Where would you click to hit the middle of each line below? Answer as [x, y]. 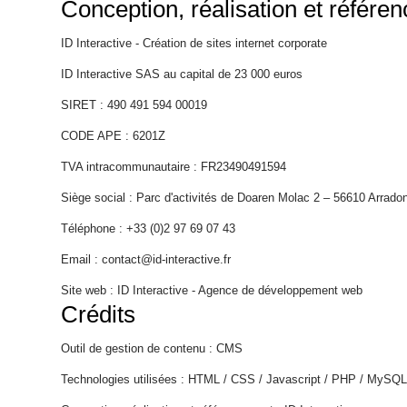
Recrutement [76, 207]
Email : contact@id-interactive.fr [146, 259]
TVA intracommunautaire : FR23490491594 [174, 167]
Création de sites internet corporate [235, 43]
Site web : [89, 290]
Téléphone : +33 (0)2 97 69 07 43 [149, 228]
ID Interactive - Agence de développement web [240, 290]
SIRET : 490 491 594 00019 [134, 105]
